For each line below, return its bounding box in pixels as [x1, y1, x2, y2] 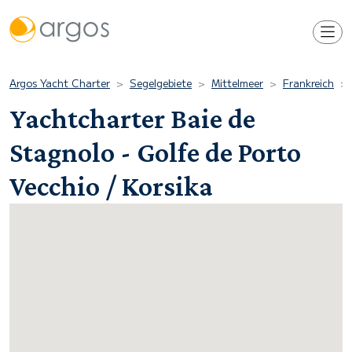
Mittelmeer [211, 75, 263, 90]
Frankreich [283, 75, 334, 90]
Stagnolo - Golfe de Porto [9, 137, 301, 168]
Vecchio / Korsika [9, 170, 213, 202]
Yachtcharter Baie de [9, 103, 255, 134]
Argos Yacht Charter [9, 75, 110, 90]
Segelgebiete [130, 75, 192, 90]
